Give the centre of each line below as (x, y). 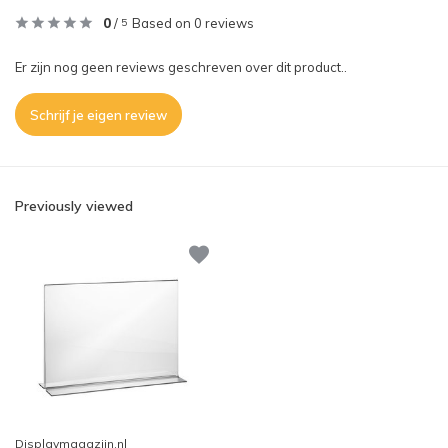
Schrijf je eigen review (98, 114)
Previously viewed (74, 206)
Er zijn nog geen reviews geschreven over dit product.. (181, 67)
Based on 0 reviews (193, 23)
